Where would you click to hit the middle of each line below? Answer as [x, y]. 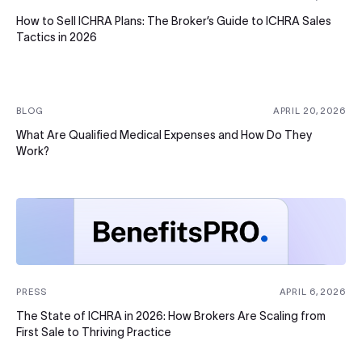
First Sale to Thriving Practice [94, 332]
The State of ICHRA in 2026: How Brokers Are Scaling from [171, 316]
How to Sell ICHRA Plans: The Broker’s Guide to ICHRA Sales [174, 21]
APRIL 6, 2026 [312, 291]
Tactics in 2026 [57, 37]
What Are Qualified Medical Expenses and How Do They [164, 135]
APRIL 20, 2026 [309, 110]
